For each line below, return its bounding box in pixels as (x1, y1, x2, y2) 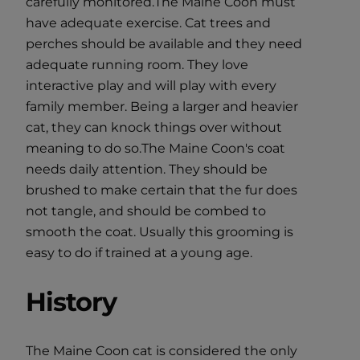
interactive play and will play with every (26, 78, 276, 94)
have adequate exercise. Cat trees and (26, 15, 271, 31)
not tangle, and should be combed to (26, 203, 266, 219)
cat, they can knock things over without (26, 120, 282, 136)
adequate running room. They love (26, 57, 248, 73)
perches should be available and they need (26, 36, 302, 52)
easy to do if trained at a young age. (26, 245, 252, 261)
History (26, 286, 117, 318)
